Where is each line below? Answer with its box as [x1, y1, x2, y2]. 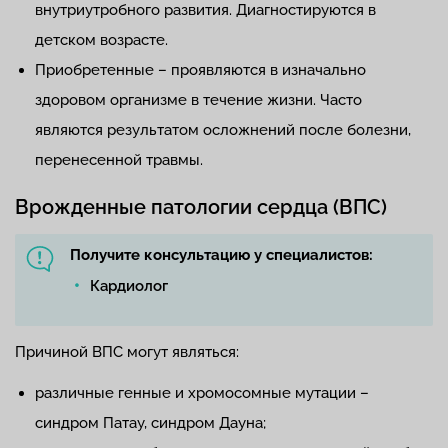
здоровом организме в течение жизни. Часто [35, 90, 362, 109]
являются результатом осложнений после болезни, [35, 120, 411, 139]
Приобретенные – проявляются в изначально [35, 60, 366, 79]
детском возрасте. [35, 30, 168, 49]
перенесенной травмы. [35, 150, 203, 169]
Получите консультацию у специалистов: [70, 245, 373, 264]
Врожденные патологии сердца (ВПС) [15, 194, 387, 219]
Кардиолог [90, 276, 168, 295]
